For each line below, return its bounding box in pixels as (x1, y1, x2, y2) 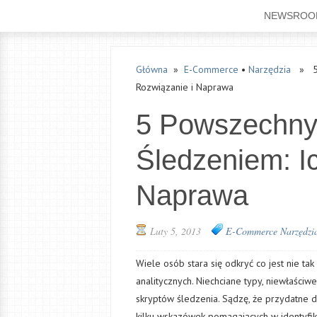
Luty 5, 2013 (150, 224, 201, 238)
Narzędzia (248, 63, 291, 76)
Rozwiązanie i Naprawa (136, 81, 234, 93)
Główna (136, 63, 168, 76)
